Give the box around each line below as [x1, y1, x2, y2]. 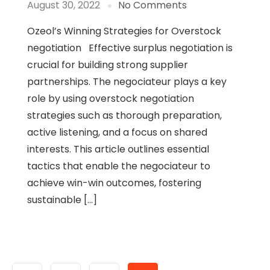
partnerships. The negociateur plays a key [27, 75, 227, 89]
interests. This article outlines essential [27, 142, 209, 157]
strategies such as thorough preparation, [27, 108, 222, 123]
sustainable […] [27, 193, 97, 207]
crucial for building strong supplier [27, 58, 188, 72]
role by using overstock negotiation [27, 92, 194, 106]
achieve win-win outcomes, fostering [27, 176, 201, 190]
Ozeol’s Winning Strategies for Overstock [27, 24, 221, 39]
